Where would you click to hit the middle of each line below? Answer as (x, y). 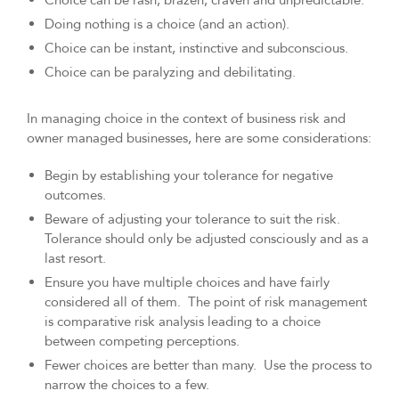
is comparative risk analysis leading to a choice (183, 322)
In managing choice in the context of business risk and (186, 119)
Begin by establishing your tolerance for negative (189, 176)
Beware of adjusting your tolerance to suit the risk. (194, 220)
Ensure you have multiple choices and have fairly (187, 283)
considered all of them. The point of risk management (206, 302)
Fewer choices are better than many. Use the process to (208, 366)
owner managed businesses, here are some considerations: (199, 138)
